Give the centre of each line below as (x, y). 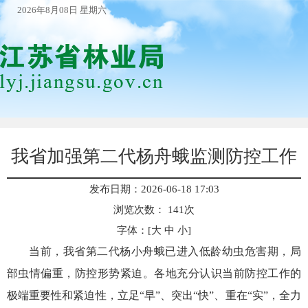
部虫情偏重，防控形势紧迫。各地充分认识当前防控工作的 (154, 273)
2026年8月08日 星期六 (62, 10)
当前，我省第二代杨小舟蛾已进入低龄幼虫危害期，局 (165, 251)
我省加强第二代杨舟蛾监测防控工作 (154, 156)
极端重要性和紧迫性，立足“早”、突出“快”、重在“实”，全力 (154, 295)
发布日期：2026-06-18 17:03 (154, 189)
